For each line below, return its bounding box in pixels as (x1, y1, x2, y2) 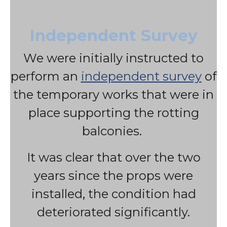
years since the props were (34, 168, 193, 183)
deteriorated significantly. (37, 205, 190, 219)
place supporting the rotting (28, 105, 199, 120)
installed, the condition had (31, 186, 196, 201)
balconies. (82, 124, 145, 138)
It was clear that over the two (26, 150, 201, 165)
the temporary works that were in (13, 87, 214, 102)
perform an (10, 69, 81, 84)
